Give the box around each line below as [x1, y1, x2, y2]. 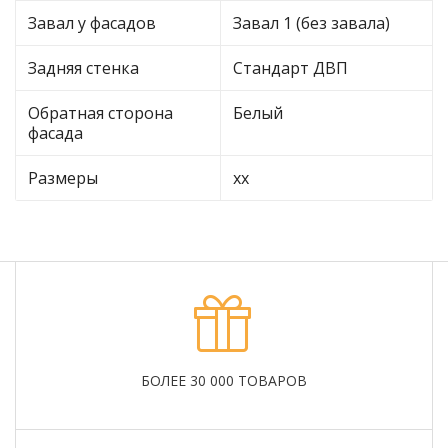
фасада [28, 122, 83, 145]
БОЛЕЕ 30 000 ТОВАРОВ [141, 371, 307, 391]
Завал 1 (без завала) [233, 12, 390, 35]
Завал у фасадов [28, 12, 156, 35]
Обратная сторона [28, 102, 173, 125]
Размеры [28, 167, 98, 190]
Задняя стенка [28, 57, 139, 80]
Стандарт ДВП [233, 57, 348, 80]
